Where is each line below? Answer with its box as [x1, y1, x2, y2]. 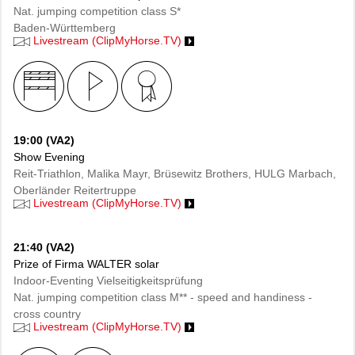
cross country [13, 307, 81, 320]
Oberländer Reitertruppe [13, 184, 136, 197]
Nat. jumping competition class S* [13, 5, 181, 17]
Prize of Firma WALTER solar [13, 258, 159, 270]
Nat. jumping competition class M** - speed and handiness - [13, 291, 312, 303]
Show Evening [13, 151, 85, 163]
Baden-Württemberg [13, 21, 116, 34]
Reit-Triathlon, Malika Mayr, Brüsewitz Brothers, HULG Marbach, [13, 167, 336, 180]
